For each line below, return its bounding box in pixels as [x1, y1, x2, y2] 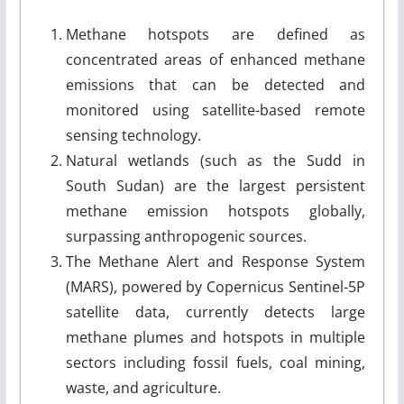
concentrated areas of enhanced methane [65, 50, 366, 69]
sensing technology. [65, 125, 201, 145]
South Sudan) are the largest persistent [65, 176, 366, 196]
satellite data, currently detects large [65, 302, 366, 322]
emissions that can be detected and [65, 75, 366, 95]
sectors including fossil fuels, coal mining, [65, 353, 366, 372]
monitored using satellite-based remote [65, 100, 366, 120]
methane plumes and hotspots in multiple [65, 327, 366, 347]
